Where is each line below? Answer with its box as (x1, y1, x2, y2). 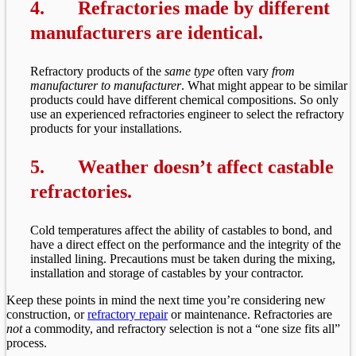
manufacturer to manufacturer (30, 78, 181, 92)
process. (6, 335, 47, 350)
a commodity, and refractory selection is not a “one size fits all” (25, 321, 340, 335)
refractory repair (87, 307, 168, 321)
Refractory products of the (30, 64, 164, 78)
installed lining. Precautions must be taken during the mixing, (30, 251, 335, 265)
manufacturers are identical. (30, 21, 263, 43)
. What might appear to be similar (181, 78, 347, 92)
